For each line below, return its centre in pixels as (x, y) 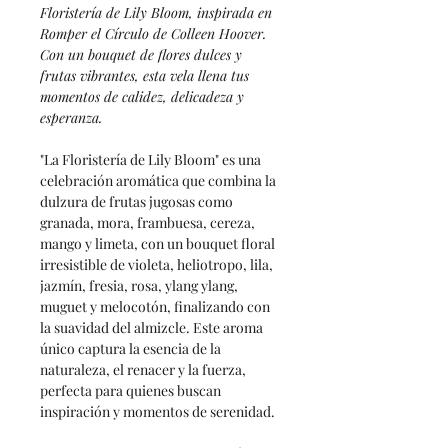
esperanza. (71, 117)
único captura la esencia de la (130, 348)
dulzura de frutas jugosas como (136, 201)
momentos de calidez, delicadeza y (142, 96)
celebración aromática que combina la (158, 180)
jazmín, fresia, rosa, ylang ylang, (139, 285)
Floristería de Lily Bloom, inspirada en (156, 12)
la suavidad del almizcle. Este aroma (151, 327)
